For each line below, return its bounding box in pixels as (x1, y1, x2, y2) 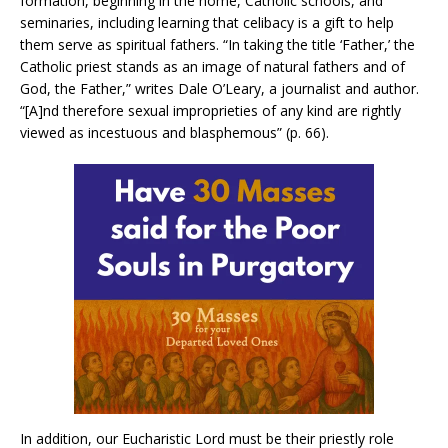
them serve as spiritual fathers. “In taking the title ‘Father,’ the (20, 35, 415, 55)
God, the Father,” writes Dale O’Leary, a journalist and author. (20, 79, 419, 99)
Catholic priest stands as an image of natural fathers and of (20, 57, 405, 77)
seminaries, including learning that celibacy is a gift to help (20, 13, 394, 33)
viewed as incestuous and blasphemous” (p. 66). (20, 123, 329, 143)
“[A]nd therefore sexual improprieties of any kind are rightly (20, 101, 401, 121)
